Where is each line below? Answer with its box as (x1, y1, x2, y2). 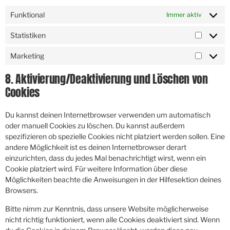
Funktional (10, 10, 45, 20)
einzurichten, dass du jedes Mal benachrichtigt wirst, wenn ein (5, 154, 206, 163)
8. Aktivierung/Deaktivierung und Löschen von (5, 70, 208, 88)
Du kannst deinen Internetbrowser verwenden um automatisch (5, 110, 210, 120)
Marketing (10, 51, 44, 61)
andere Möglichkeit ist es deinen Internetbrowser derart (5, 143, 186, 152)
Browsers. (5, 186, 38, 195)
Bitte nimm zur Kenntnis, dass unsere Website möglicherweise (5, 204, 208, 213)
